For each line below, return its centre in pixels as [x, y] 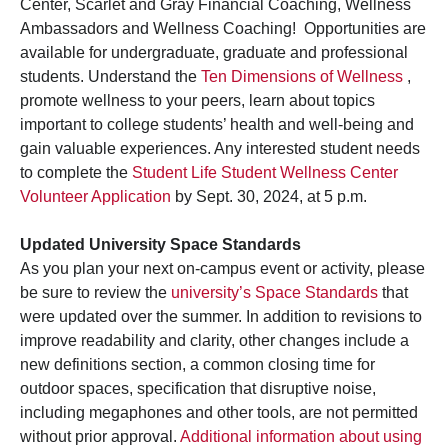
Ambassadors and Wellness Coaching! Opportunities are [223, 29]
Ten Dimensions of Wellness [304, 77]
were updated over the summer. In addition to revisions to [221, 317]
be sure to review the [95, 293]
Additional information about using [301, 437]
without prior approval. [100, 437]
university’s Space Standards [274, 293]
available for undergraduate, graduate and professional [214, 53]
